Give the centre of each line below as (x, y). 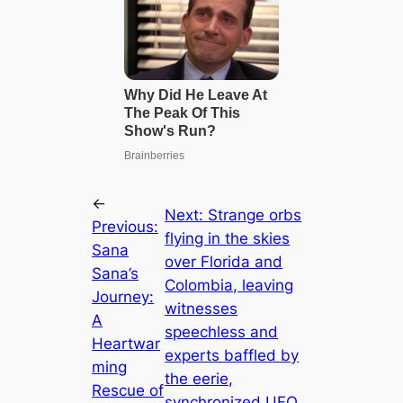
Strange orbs (255, 215)
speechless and (222, 331)
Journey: (123, 296)
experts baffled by (232, 355)
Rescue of (128, 390)
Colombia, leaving (229, 285)
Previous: (125, 226)
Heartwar (126, 343)
